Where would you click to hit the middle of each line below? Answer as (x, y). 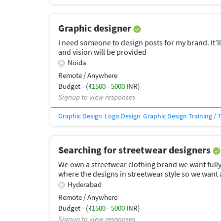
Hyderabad (85, 184)
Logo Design (123, 116)
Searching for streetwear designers (135, 149)
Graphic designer (96, 28)
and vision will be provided (102, 52)
